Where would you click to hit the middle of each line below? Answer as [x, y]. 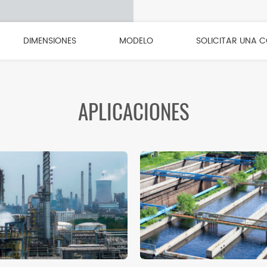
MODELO [136, 41]
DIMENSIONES [49, 41]
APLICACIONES [133, 112]
